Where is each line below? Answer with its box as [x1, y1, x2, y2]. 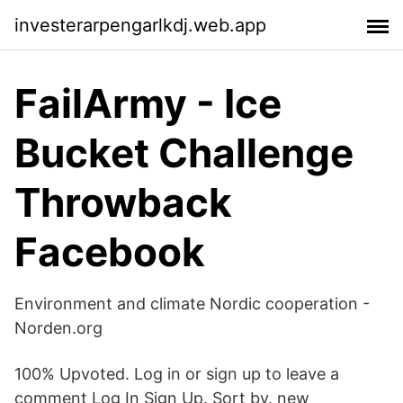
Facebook [14, 228, 205, 276]
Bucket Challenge [14, 129, 354, 177]
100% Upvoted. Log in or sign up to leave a [14, 364, 339, 383]
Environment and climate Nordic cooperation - [14, 294, 370, 313]
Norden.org [14, 318, 103, 337]
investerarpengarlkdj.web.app [14, 13, 266, 36]
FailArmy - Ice [14, 79, 282, 128]
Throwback [14, 178, 232, 227]
